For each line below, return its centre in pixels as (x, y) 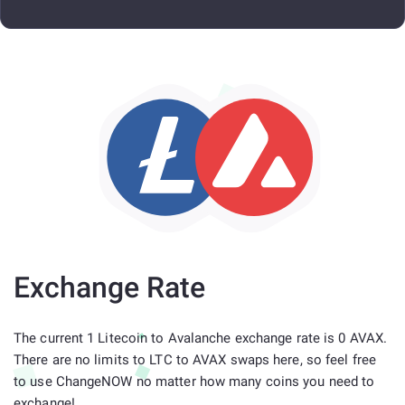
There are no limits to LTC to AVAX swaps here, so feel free (195, 360)
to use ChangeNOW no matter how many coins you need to (194, 381)
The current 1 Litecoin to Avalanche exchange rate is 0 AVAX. (201, 338)
